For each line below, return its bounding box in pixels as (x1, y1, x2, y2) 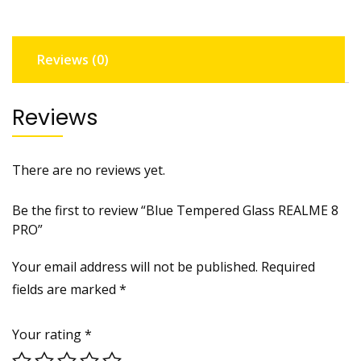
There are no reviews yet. (12, 160, 165, 179)
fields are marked (12, 280, 119, 298)
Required (261, 257, 315, 276)
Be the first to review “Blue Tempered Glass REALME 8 (12, 201, 338, 219)
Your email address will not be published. (12, 257, 258, 276)
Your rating (12, 325, 85, 343)
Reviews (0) (37, 50, 109, 68)
